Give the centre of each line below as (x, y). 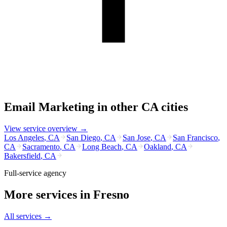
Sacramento (41, 146)
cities (173, 107)
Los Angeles (24, 137)
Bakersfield (22, 156)
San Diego (83, 137)
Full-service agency (35, 173)
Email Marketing (49, 107)
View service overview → (46, 128)
